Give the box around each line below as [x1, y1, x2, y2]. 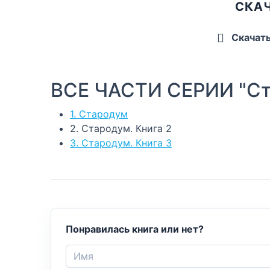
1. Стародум [70, 107, 128, 120]
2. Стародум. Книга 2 [70, 122, 172, 134]
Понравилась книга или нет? [66, 222, 204, 235]
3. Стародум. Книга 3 [70, 136, 172, 149]
